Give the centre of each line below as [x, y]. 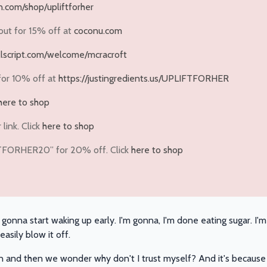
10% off [29, 79]
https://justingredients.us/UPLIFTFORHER [144, 79]
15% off [45, 31]
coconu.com [98, 31]
